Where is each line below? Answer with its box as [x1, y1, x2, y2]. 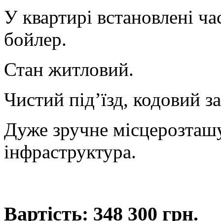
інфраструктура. [4, 141, 136, 163]
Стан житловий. [4, 59, 134, 80]
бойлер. [4, 29, 67, 50]
